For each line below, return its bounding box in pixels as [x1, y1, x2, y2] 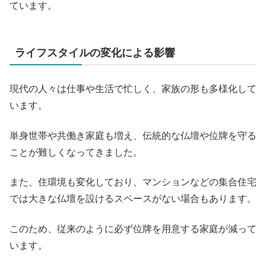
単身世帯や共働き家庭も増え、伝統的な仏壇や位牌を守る [9, 130, 256, 141]
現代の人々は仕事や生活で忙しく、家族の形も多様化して [9, 84, 256, 94]
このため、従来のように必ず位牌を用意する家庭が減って [9, 223, 256, 234]
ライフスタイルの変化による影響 [15, 47, 175, 59]
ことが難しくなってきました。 [9, 147, 142, 157]
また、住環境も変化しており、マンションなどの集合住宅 [9, 177, 256, 188]
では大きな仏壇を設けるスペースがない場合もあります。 [9, 194, 256, 204]
